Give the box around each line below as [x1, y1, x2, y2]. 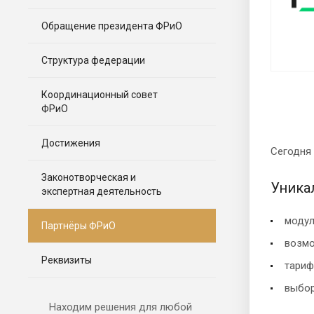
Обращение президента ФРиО [41, 20, 182, 32]
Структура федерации [41, 54, 145, 66]
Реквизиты [41, 254, 92, 266]
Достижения [41, 137, 100, 149]
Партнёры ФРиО [41, 219, 116, 231]
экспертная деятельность [41, 185, 162, 197]
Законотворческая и [41, 171, 136, 183]
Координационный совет [41, 88, 158, 100]
